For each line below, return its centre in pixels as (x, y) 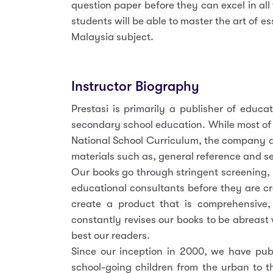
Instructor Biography (135, 87)
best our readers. (111, 236)
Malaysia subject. (112, 37)
